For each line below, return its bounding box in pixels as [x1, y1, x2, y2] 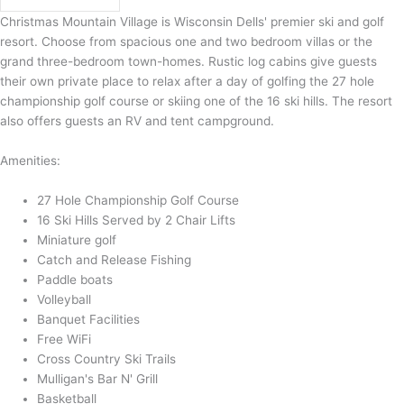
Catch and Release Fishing [37, 252, 192, 267]
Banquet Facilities [37, 311, 141, 326]
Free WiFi [37, 331, 92, 346]
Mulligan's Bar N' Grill [37, 371, 159, 386]
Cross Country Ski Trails [37, 351, 177, 366]
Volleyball [37, 291, 92, 307]
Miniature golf [37, 232, 117, 247]
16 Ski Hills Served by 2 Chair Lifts [37, 212, 236, 227]
